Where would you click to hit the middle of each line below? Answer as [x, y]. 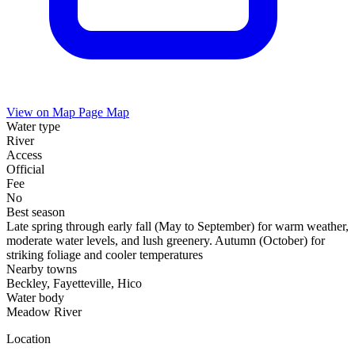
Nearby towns [42, 269]
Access [24, 155]
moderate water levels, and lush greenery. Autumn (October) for [166, 241]
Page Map [104, 113]
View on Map [42, 113]
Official [25, 170]
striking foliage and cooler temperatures [105, 255]
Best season [36, 212]
